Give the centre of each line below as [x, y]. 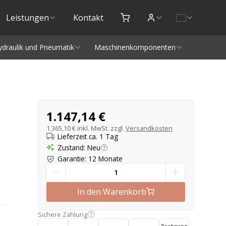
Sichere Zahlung [63, 214]
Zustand [71, 147]
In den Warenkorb [112, 192]
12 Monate [106, 159]
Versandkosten [149, 128]
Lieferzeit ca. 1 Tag [88, 136]
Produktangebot [92, 106]
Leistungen [27, 18]
